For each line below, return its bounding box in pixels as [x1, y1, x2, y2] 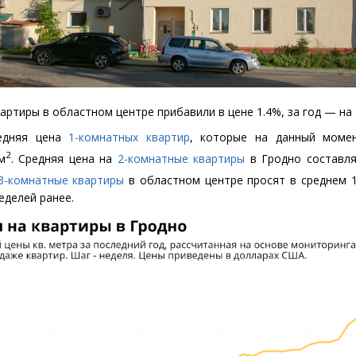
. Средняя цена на [10, 150, 118, 166]
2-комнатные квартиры [117, 150, 246, 166]
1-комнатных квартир [68, 130, 190, 145]
